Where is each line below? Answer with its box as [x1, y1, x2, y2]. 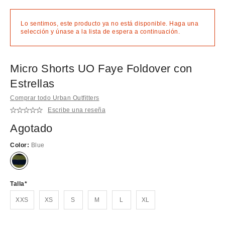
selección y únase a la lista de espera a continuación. [21, 28, 180, 35]
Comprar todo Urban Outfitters [10, 94, 99, 101]
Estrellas [10, 77, 55, 90]
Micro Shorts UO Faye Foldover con [10, 62, 192, 75]
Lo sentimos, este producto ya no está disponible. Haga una [21, 20, 198, 27]
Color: [10, 141, 31, 149]
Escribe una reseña [48, 106, 105, 114]
